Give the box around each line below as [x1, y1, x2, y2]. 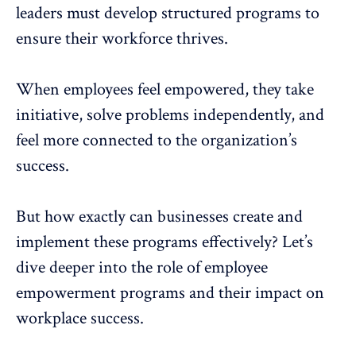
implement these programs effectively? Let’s [16, 230, 313, 254]
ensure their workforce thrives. [16, 27, 228, 51]
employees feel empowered [64, 78, 245, 102]
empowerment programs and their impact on [16, 281, 324, 305]
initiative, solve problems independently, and [16, 103, 324, 127]
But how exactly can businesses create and [16, 205, 303, 229]
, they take [245, 78, 314, 102]
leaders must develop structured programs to [16, 2, 319, 25]
